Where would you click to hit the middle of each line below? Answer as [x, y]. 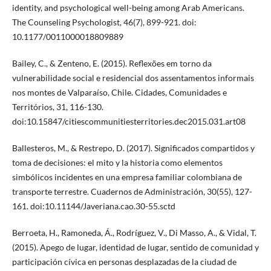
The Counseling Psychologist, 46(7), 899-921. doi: [104, 22]
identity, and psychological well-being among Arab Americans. [128, 7]
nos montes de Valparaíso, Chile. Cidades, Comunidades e [119, 92]
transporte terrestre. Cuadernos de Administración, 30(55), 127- [132, 191]
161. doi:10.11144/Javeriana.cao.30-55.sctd [93, 206]
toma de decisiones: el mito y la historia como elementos [117, 162]
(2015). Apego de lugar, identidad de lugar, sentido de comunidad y [135, 247]
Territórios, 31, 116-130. [57, 106]
